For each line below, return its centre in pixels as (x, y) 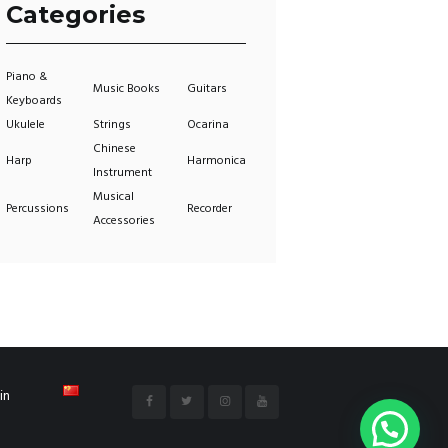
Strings (112, 125)
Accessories (124, 221)
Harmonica (216, 161)
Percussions (37, 209)
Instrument (122, 173)
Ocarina (208, 125)
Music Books (126, 89)
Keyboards (34, 101)
